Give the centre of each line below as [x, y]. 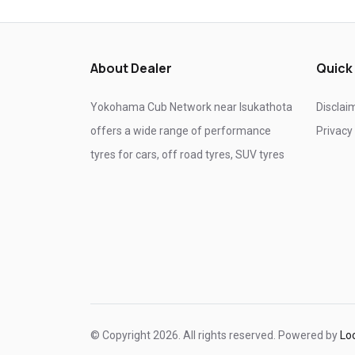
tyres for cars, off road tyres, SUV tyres [187, 155]
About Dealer [131, 68]
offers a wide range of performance [181, 131]
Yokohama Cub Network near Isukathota [191, 107]
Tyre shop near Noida [277, 9]
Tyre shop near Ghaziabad [156, 9]
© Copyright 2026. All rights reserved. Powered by [215, 335]
